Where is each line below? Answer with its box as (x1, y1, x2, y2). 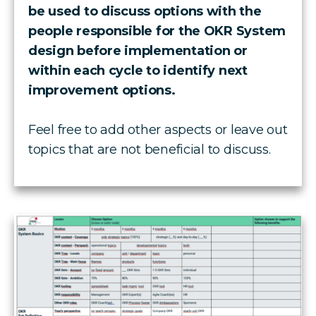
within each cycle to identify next (28, 62, 248, 78)
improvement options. (28, 82, 179, 98)
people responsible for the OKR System (28, 23, 286, 39)
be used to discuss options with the (28, 3, 262, 19)
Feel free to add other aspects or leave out (28, 121, 288, 138)
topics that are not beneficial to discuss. (28, 141, 274, 157)
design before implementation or (28, 42, 248, 59)
